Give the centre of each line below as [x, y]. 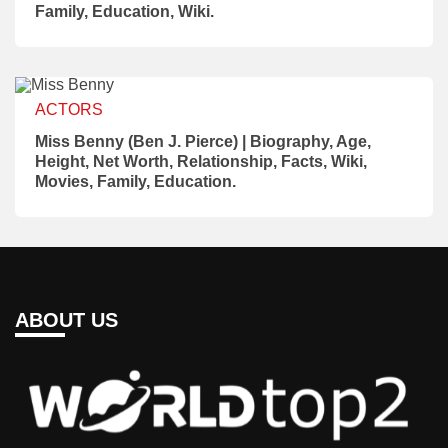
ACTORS [69, 109]
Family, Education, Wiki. [124, 11]
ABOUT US [66, 319]
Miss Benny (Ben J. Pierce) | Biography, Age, [203, 141]
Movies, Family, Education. [135, 181]
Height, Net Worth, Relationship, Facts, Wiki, [201, 161]
